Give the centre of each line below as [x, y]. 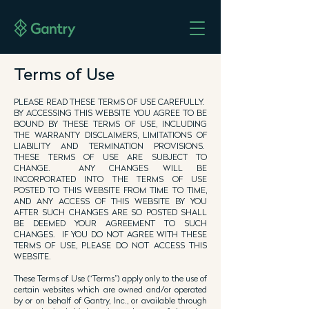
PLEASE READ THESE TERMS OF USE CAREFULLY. [110, 102]
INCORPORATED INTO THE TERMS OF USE [110, 179]
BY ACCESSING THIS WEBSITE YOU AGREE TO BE [110, 113]
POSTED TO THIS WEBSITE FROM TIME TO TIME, [110, 190]
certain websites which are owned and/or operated [110, 289]
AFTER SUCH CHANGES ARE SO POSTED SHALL [110, 212]
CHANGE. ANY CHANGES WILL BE [110, 168]
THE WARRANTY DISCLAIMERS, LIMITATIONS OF [110, 135]
